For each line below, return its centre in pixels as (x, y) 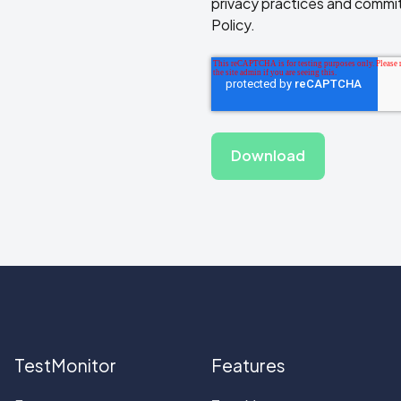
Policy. (233, 24)
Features (248, 365)
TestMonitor (65, 365)
